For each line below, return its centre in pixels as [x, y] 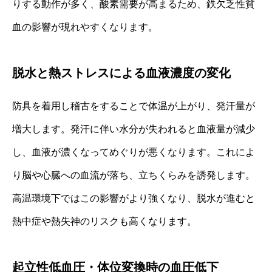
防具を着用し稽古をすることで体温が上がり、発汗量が [134, 106]
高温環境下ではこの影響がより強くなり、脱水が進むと [134, 198]
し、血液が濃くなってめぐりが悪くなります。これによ [134, 152]
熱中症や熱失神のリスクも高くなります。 [104, 221]
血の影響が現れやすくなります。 [85, 27]
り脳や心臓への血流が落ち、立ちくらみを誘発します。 [134, 175]
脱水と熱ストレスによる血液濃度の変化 [121, 73]
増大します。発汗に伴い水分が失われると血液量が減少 [134, 129]
